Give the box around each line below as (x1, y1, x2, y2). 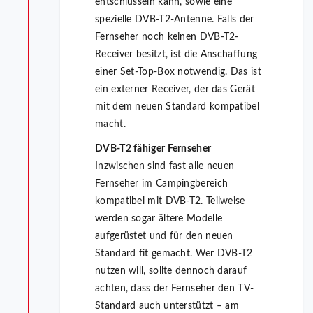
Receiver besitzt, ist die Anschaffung (95, 50, 258, 60)
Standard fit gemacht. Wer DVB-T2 (95, 249, 253, 259)
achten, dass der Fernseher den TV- (95, 284, 254, 294)
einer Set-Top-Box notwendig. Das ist (95, 67, 261, 78)
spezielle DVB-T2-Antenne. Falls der (95, 15, 254, 25)
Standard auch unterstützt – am (95, 301, 240, 312)
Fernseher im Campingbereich (95, 179, 228, 189)
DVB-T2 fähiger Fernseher (95, 144, 212, 154)
